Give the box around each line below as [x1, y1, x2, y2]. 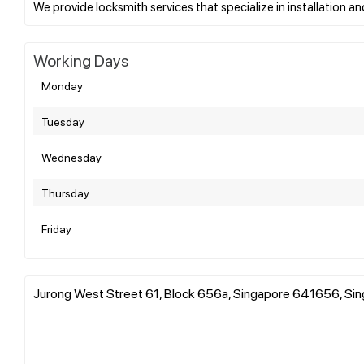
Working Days [33, 49, 129, 71]
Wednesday [41, 149, 102, 164]
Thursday [41, 184, 89, 200]
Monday [41, 77, 83, 93]
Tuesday [41, 113, 84, 128]
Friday [41, 220, 71, 236]
